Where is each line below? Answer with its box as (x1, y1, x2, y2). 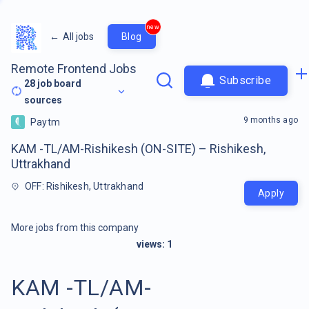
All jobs (63, 30, 94, 42)
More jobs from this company (11, 221, 139, 233)
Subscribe (219, 74, 271, 87)
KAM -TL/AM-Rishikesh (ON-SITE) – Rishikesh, (11, 141, 266, 156)
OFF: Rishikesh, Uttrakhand (25, 180, 144, 192)
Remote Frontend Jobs (11, 61, 137, 76)
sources (24, 94, 63, 106)
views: (137, 238, 167, 250)
